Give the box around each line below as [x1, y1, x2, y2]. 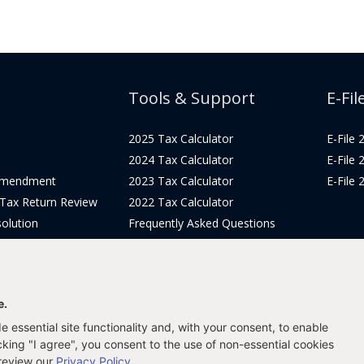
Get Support [128, 258, 192, 274]
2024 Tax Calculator [128, 152, 233, 168]
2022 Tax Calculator [128, 194, 233, 210]
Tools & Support [128, 87, 255, 110]
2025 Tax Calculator [128, 131, 233, 147]
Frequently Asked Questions [128, 215, 275, 232]
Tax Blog [128, 236, 175, 253]
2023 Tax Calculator [128, 173, 233, 189]
